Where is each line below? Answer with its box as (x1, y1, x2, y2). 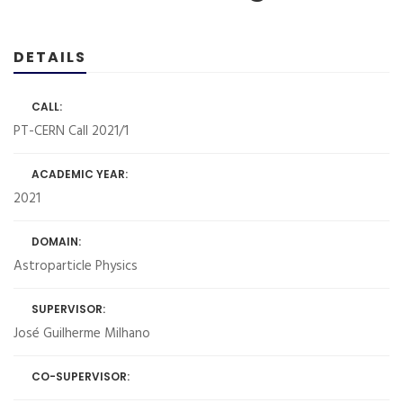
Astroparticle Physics (13, 255, 138, 277)
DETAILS (13, 47, 86, 67)
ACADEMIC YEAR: (31, 166, 128, 182)
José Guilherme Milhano (13, 323, 150, 345)
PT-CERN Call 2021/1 (13, 121, 129, 142)
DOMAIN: (31, 234, 81, 249)
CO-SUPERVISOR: (31, 369, 130, 384)
